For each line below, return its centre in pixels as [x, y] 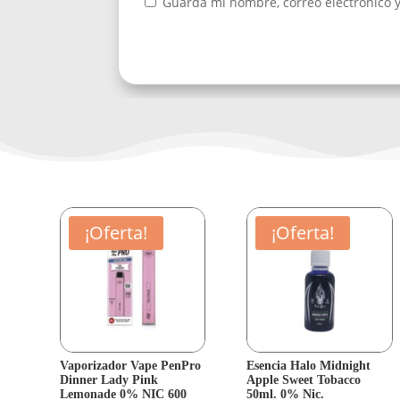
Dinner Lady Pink [109, 380]
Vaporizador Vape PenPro [131, 366]
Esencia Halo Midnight [309, 366]
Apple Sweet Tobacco [304, 380]
